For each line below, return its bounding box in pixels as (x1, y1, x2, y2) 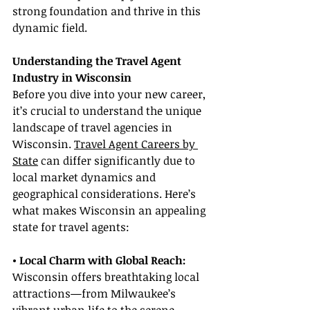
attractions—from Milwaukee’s (12, 286, 179, 302)
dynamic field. (12, 20, 87, 36)
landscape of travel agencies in (12, 120, 175, 136)
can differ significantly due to (38, 153, 198, 169)
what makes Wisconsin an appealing (12, 203, 208, 219)
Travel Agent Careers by (74, 136, 198, 152)
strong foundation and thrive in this (12, 3, 203, 19)
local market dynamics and (12, 170, 158, 185)
